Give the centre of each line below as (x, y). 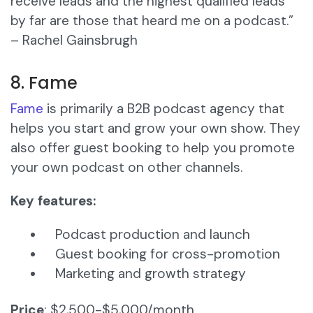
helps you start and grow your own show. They (155, 129)
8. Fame (44, 83)
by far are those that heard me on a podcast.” (152, 21)
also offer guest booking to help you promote (153, 148)
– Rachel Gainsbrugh (74, 41)
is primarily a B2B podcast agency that (164, 109)
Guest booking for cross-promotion (168, 254)
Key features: (53, 201)
